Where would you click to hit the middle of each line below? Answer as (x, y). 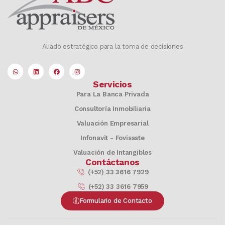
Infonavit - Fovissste (113, 138)
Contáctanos (113, 162)
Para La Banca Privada (113, 94)
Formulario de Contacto (116, 201)
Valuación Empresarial (113, 124)
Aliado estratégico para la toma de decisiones (113, 47)
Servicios (113, 85)
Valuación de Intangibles (113, 153)
